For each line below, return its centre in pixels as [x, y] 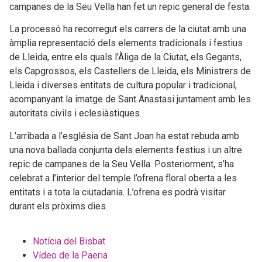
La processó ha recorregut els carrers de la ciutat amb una [128, 29]
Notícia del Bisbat [69, 241]
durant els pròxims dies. [58, 206]
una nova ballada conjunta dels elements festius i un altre [126, 150]
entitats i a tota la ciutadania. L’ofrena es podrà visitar [118, 192]
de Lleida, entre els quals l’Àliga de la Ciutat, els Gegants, [125, 57]
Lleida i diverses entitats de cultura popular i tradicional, [123, 85]
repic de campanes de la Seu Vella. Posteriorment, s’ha [122, 164]
